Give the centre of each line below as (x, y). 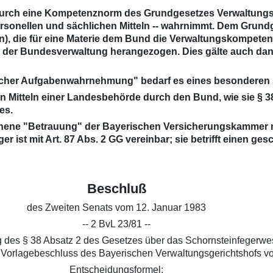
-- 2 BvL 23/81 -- (116, 224)
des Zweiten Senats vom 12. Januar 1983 (116, 207)
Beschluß (116, 189)
